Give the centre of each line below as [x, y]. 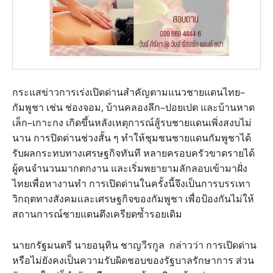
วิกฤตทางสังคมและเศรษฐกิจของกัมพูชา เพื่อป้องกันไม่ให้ [133, 199]
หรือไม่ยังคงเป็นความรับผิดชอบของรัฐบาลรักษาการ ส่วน [133, 261]
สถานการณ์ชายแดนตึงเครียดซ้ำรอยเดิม [97, 214]
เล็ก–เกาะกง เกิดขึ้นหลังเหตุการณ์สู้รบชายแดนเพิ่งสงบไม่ [132, 123]
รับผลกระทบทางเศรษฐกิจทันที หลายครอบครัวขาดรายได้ [133, 153]
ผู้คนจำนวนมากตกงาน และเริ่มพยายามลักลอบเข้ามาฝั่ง [130, 168]
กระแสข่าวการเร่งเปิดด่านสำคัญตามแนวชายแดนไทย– [129, 92]
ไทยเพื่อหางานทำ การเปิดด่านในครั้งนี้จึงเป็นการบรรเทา [131, 184]
